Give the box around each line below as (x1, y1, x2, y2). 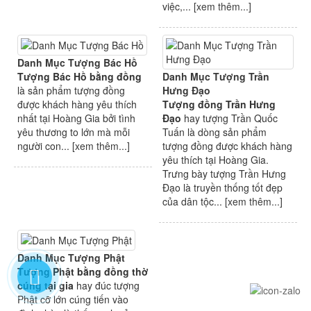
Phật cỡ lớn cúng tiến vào (17, 292, 128, 307)
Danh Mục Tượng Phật (17, 251, 125, 265)
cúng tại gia (17, 278, 76, 293)
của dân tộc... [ (162, 194, 228, 209)
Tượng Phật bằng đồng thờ (17, 264, 149, 279)
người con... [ (17, 139, 75, 153)
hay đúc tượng (76, 278, 140, 293)
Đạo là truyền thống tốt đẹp (162, 180, 283, 195)
